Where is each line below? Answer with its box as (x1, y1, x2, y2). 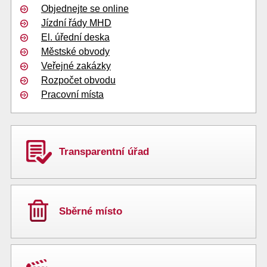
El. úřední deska (41, 32, 110, 42)
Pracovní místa (41, 89, 104, 100)
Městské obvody (41, 46, 110, 57)
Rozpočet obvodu (41, 74, 116, 85)
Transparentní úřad (58, 145, 149, 157)
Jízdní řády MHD (41, 17, 111, 28)
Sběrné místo (58, 205, 125, 217)
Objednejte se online (41, 3, 129, 14)
